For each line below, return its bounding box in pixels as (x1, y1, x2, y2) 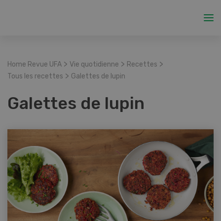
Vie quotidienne (70, 60, 119, 69)
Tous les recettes (7, 72, 63, 80)
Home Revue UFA (7, 60, 62, 69)
